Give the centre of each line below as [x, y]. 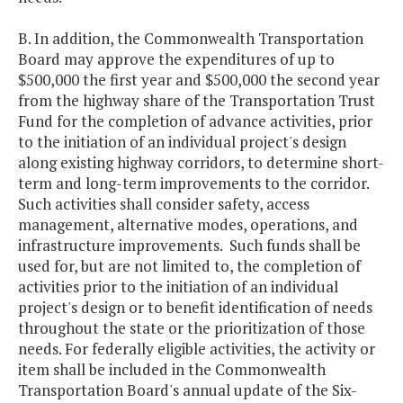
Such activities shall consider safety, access [164, 204]
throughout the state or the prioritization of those [192, 328]
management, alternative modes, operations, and [188, 225]
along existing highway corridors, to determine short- [201, 163]
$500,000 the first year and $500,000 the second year [199, 80]
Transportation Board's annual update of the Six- [188, 390]
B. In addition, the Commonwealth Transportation [191, 39]
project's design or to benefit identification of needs [195, 308]
